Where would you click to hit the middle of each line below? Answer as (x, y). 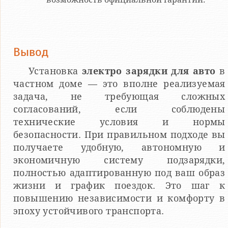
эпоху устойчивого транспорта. (89, 211)
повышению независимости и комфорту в (119, 198)
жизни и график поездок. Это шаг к (119, 186)
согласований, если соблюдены (119, 109)
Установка (55, 71)
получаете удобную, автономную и (119, 148)
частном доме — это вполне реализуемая (119, 84)
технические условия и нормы (119, 122)
